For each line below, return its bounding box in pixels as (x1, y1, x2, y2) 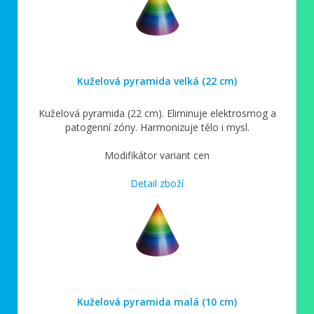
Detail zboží (130, 176, 184, 190)
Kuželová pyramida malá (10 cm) (77, 294, 237, 308)
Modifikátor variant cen (104, 148, 210, 162)
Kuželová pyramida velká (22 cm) (77, 74, 237, 88)
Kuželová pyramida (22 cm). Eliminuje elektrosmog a (38, 106, 276, 120)
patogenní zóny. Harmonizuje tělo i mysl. (64, 120, 250, 134)
